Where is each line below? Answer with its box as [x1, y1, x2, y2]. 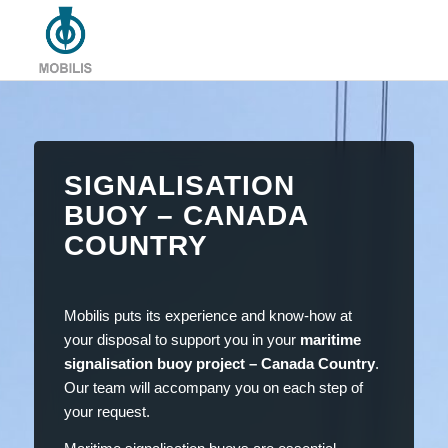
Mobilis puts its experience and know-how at [63, 306, 352, 324]
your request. [63, 402, 150, 420]
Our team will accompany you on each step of [63, 378, 363, 396]
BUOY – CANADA [63, 200, 308, 231]
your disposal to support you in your [63, 330, 300, 348]
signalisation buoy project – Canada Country [63, 354, 375, 372]
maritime [299, 330, 361, 348]
